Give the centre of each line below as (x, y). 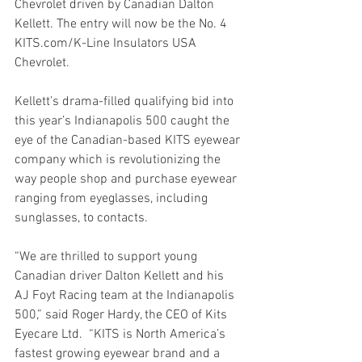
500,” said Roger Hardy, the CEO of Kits (122, 315)
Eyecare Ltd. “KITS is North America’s (122, 334)
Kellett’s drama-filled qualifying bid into (126, 101)
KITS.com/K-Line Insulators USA (107, 43)
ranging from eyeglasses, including (113, 198)
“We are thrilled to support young (107, 257)
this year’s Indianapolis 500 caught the (124, 121)
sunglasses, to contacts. (81, 218)
